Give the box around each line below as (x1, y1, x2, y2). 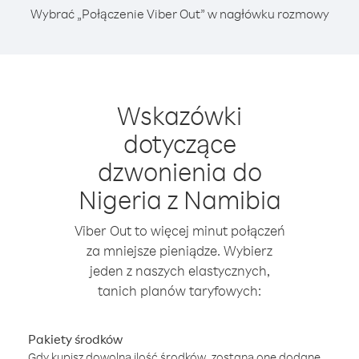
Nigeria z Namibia (78, 183, 281, 216)
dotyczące (123, 127, 236, 159)
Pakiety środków (28, 331, 123, 347)
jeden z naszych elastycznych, (89, 262, 270, 279)
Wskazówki (117, 99, 242, 131)
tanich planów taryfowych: (98, 282, 261, 299)
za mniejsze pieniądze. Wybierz (87, 242, 272, 259)
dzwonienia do (97, 155, 262, 188)
